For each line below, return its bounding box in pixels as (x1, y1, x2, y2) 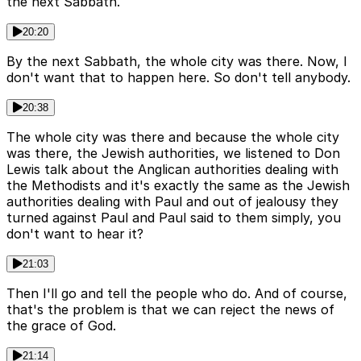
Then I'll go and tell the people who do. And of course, (6, 285, 347, 302)
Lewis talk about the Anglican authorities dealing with (6, 161, 338, 178)
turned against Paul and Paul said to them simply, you (6, 210, 341, 226)
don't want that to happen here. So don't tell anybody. (6, 69, 351, 86)
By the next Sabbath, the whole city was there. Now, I (6, 53, 347, 70)
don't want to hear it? (6, 226, 143, 243)
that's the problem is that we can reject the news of (6, 301, 334, 318)
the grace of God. (6, 317, 116, 334)
